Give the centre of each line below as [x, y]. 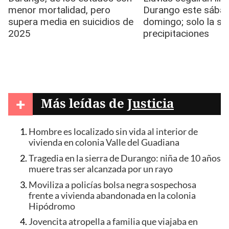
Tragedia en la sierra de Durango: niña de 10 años [125, 158]
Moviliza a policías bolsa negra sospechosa [112, 185]
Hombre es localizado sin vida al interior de [113, 132]
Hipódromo [52, 206]
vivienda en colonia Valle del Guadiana [104, 143]
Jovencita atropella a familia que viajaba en [113, 222]
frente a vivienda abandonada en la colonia [112, 195]
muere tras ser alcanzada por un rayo [101, 169]
